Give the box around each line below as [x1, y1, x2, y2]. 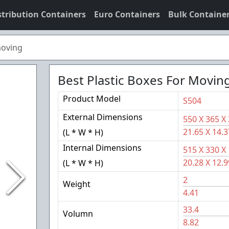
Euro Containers [94, 9, 160, 20]
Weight [62, 178, 90, 190]
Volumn [62, 208, 93, 219]
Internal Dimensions [62, 142, 142, 153]
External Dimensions [62, 111, 143, 123]
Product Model [62, 93, 121, 104]
